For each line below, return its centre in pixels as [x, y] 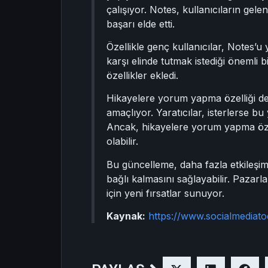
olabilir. [122, 141]
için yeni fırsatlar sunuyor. [165, 193]
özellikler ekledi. [142, 75]
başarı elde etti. [141, 24]
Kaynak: [126, 216]
